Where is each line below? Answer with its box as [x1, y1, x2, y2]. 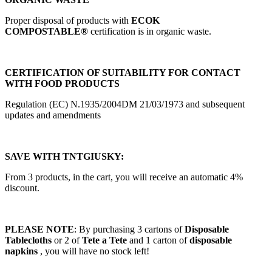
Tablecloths [5, 234, 54, 245]
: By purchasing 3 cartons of [74, 223, 185, 234]
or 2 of [54, 234, 82, 245]
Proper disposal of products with [5, 15, 131, 25]
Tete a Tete [82, 234, 129, 245]
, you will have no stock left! [40, 245, 149, 256]
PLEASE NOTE [5, 223, 74, 234]
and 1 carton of [129, 234, 189, 245]
